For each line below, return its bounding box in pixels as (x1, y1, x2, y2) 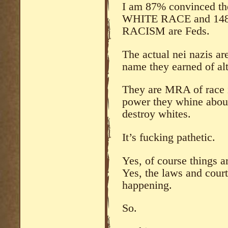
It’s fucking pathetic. (122, 131, 215, 144)
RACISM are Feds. (122, 25, 210, 38)
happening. (122, 179, 172, 191)
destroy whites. (122, 108, 191, 121)
